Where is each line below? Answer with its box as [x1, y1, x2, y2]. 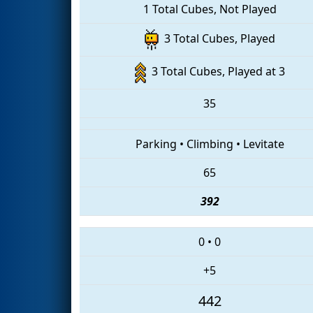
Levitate [242, 136, 284, 152]
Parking [135, 136, 177, 152]
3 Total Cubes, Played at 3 [145, 64, 285, 80]
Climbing [186, 136, 233, 152]
